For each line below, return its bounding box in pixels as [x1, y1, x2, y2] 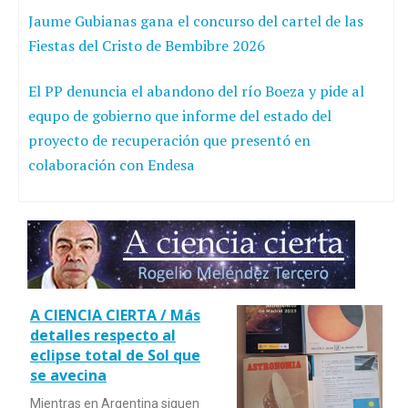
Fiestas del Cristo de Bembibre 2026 [28, 35, 265, 56]
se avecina [30, 364, 107, 385]
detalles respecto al [30, 324, 176, 345]
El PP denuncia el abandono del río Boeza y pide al [28, 80, 364, 101]
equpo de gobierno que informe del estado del [28, 105, 331, 126]
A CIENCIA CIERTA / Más [30, 304, 200, 325]
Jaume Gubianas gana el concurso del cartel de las [28, 10, 363, 31]
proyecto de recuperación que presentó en [28, 129, 311, 150]
